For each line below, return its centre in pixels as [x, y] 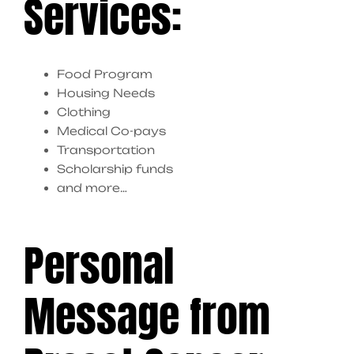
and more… [92, 188]
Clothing [84, 112]
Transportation [106, 150]
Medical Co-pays [111, 131]
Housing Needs [106, 93]
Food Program [105, 74]
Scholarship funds [115, 169]
